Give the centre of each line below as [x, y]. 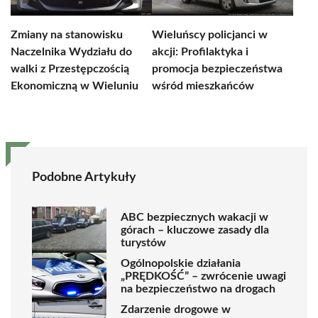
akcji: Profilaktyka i [200, 52]
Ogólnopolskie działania [181, 263]
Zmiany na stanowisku [67, 35]
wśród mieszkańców [203, 86]
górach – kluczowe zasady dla [195, 230]
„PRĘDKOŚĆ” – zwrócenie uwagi [203, 276]
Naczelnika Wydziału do [71, 52]
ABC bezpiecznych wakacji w [194, 217]
